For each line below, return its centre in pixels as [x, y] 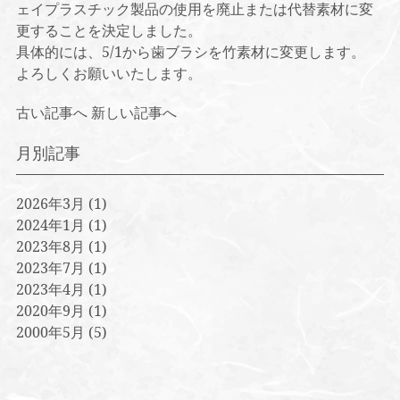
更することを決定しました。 [108, 30]
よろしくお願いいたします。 [108, 73]
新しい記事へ [133, 112]
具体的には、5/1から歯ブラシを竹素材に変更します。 [190, 52]
